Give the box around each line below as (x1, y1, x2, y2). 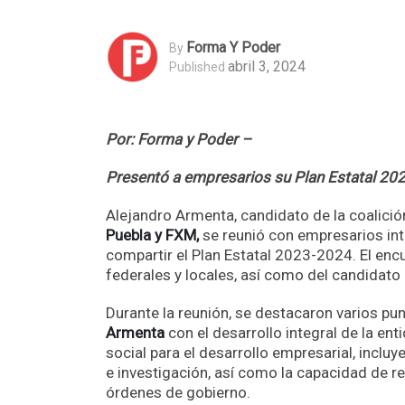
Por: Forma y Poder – (106, 130, 251, 148)
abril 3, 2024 (228, 57, 306, 75)
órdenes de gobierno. (106, 383, 250, 401)
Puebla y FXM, (106, 226, 199, 244)
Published (169, 59, 225, 74)
